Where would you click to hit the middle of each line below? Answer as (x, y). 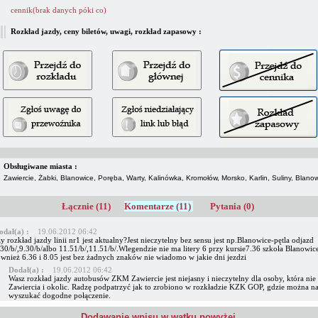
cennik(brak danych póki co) (58, 10)
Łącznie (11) (87, 206)
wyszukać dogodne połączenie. (59, 295)
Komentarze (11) (159, 206)
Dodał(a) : (27, 270)
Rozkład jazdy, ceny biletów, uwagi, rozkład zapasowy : (106, 31)
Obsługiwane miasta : (40, 166)
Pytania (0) (232, 206)
